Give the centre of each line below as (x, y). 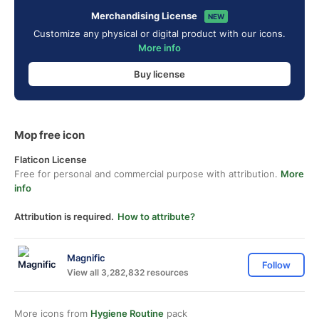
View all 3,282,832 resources (128, 272)
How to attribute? (156, 216)
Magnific (86, 257)
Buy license (159, 74)
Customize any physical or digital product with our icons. (159, 33)
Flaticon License (51, 159)
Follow (276, 265)
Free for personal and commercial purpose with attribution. (147, 174)
